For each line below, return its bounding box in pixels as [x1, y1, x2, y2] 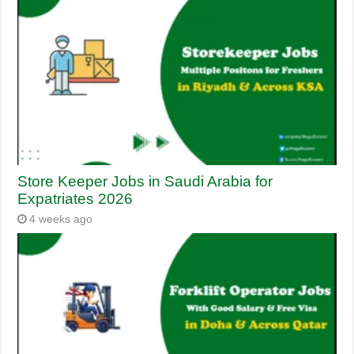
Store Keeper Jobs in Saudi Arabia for [17, 172, 273, 190]
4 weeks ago [29, 213, 93, 225]
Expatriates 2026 [17, 190, 134, 207]
